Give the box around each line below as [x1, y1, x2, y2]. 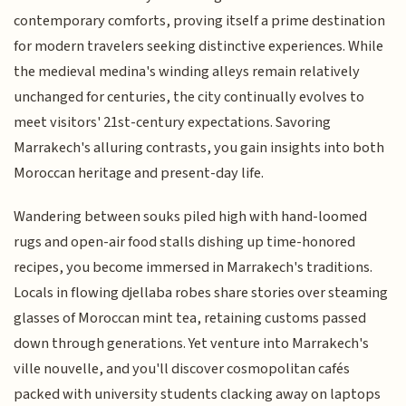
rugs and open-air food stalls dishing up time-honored [14, 231, 356, 254]
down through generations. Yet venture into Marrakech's [14, 333, 370, 355]
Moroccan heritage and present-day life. [14, 161, 265, 184]
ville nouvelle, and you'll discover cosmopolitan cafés [14, 358, 351, 381]
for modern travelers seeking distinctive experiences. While [14, 34, 384, 57]
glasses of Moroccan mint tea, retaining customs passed [14, 307, 367, 330]
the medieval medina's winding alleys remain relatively [14, 60, 361, 82]
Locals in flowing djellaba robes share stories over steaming [14, 282, 389, 304]
